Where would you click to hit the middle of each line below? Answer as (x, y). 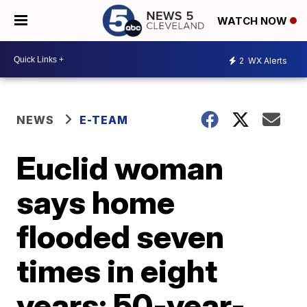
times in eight (117, 271)
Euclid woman (120, 168)
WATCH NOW (254, 21)
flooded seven (121, 236)
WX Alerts (267, 60)
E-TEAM (104, 120)
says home (96, 202)
